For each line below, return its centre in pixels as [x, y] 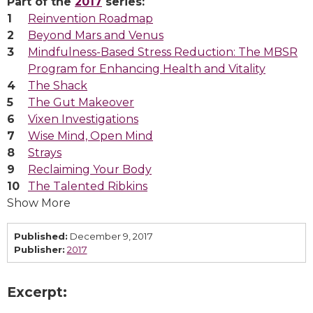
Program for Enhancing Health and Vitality [147, 69]
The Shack [58, 86]
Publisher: [39, 249]
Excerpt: [37, 292]
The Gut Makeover [81, 103]
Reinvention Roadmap [90, 19]
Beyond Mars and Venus [96, 36]
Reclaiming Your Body [90, 170]
